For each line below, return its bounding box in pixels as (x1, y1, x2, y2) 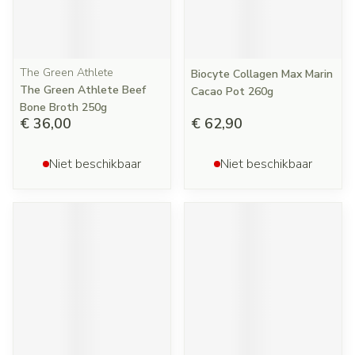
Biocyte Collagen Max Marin (191, 67, 333, 82)
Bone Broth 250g (20, 100, 107, 115)
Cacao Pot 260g (191, 84, 273, 99)
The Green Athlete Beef (20, 82, 146, 97)
